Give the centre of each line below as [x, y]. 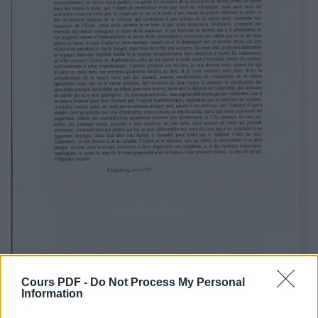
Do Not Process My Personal [168, 282]
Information [52, 294]
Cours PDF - [56, 282]
